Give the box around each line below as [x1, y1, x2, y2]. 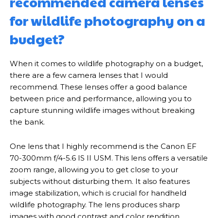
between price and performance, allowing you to [10, 94, 192, 103]
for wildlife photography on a [10, 11, 205, 30]
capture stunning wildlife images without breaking [10, 106, 195, 115]
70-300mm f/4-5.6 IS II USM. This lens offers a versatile [10, 153, 208, 163]
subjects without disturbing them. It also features [10, 177, 190, 186]
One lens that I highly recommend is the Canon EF [10, 142, 197, 151]
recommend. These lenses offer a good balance [10, 82, 187, 91]
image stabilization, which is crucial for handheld [10, 188, 186, 198]
